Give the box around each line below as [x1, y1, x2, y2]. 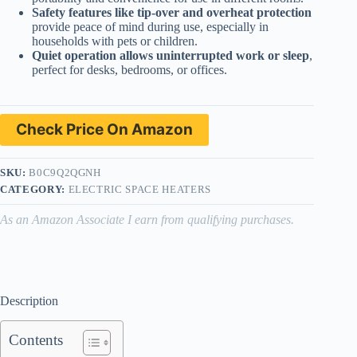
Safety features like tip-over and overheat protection [32, 6, 312, 20]
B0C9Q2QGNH [29, 167, 101, 179]
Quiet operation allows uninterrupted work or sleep [32, 49, 309, 63]
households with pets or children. [32, 34, 198, 49]
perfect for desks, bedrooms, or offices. [32, 63, 227, 77]
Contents [9, 331, 63, 348]
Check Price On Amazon [16, 120, 193, 139]
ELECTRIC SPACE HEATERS [68, 183, 211, 196]
